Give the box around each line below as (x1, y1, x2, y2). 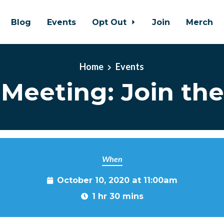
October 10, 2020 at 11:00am (56, 175, 177, 185)
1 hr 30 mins (91, 191, 143, 201)
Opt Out (92, 17, 129, 27)
